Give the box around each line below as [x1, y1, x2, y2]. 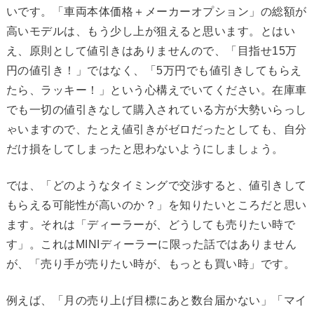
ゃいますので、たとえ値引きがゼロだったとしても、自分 [6, 123, 307, 136]
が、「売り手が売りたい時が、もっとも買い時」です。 [6, 258, 296, 271]
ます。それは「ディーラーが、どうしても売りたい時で [6, 219, 296, 231]
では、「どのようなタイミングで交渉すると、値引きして [6, 179, 307, 192]
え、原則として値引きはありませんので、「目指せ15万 [6, 45, 297, 57]
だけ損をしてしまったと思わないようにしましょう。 [6, 143, 284, 156]
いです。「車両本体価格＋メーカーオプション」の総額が [6, 6, 307, 18]
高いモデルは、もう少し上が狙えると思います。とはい [6, 25, 296, 38]
